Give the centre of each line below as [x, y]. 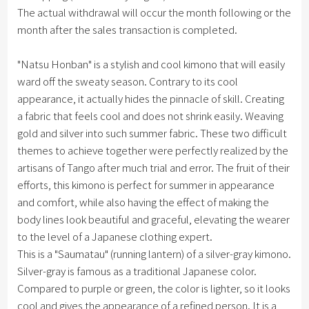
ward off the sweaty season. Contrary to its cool [128, 81]
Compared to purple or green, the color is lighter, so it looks [154, 288]
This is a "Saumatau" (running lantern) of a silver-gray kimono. [154, 254]
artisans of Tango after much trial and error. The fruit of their [154, 168]
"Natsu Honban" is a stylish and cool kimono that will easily [151, 64]
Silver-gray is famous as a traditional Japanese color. [137, 271]
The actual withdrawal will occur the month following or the [154, 12]
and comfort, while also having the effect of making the [143, 202]
